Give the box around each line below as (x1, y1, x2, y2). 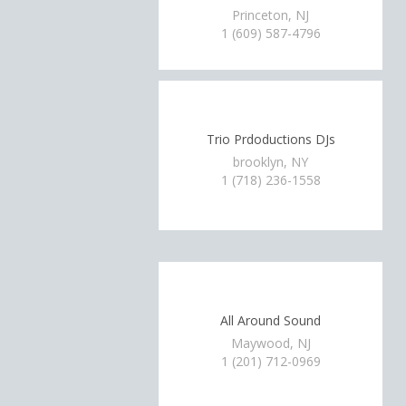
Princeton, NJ (232, 6, 310, 24)
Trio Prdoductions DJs (206, 130, 335, 148)
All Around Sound (220, 311, 322, 329)
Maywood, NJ (230, 334, 311, 352)
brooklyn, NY (233, 153, 309, 170)
